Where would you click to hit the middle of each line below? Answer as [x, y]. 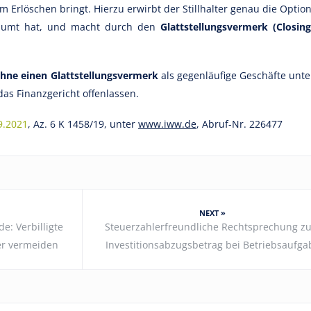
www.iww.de [167, 124]
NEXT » [212, 213]
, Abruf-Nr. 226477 [239, 124]
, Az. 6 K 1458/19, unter [83, 124]
